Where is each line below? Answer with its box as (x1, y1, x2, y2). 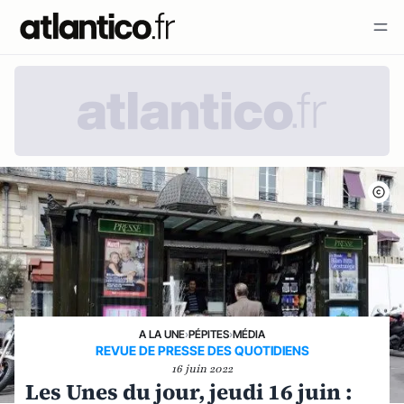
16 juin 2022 (171, 362, 233, 376)
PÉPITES (188, 327, 229, 341)
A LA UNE (139, 327, 185, 341)
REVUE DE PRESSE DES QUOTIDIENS (95, 343, 309, 358)
